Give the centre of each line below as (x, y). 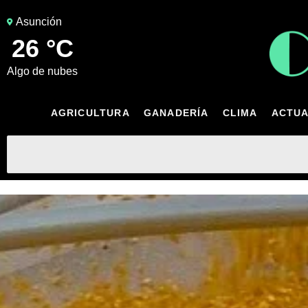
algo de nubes (46, 71)
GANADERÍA (176, 112)
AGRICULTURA (90, 112)
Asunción (39, 21)
